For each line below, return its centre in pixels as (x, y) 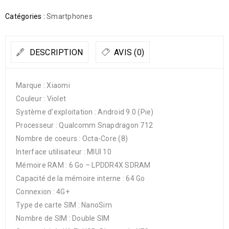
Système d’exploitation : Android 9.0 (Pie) (85, 112)
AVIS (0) (128, 52)
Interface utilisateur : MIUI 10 (64, 152)
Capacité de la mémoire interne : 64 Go (81, 178)
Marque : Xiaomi (43, 85)
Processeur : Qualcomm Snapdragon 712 (84, 125)
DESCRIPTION (55, 52)
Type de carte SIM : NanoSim (64, 205)
